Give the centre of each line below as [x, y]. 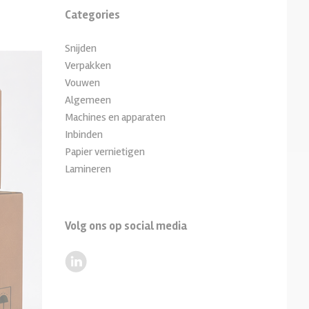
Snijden [81, 48]
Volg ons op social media [126, 226]
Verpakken [88, 65]
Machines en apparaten [115, 117]
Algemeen [88, 100]
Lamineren [88, 169]
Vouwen [82, 82]
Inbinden [84, 134]
